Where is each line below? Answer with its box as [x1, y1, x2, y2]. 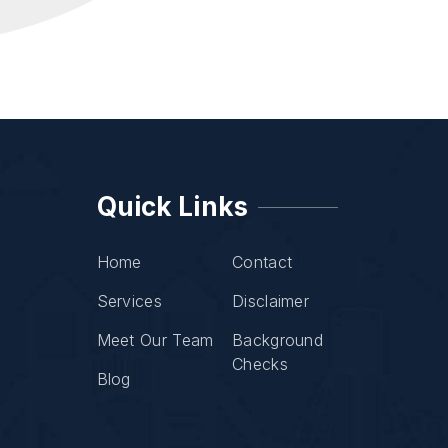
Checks [232, 354, 288, 374]
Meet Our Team [96, 330, 214, 350]
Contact [232, 252, 293, 272]
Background [232, 330, 323, 350]
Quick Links [96, 191, 248, 222]
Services [96, 291, 162, 311]
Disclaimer [232, 291, 309, 311]
